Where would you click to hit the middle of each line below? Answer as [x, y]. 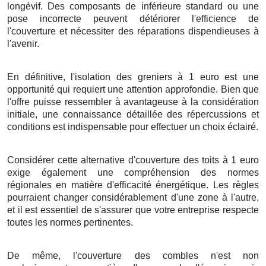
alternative [103, 160]
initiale [21, 114]
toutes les [28, 222]
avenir [24, 43]
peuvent [110, 18]
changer [71, 197]
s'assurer [114, 210]
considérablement [129, 197]
